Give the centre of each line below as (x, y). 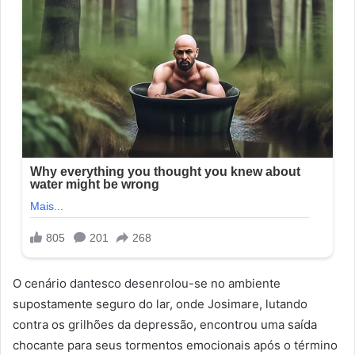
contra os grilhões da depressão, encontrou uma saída (165, 325)
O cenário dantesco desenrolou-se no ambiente (147, 284)
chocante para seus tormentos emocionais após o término (175, 345)
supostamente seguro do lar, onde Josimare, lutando (160, 304)
